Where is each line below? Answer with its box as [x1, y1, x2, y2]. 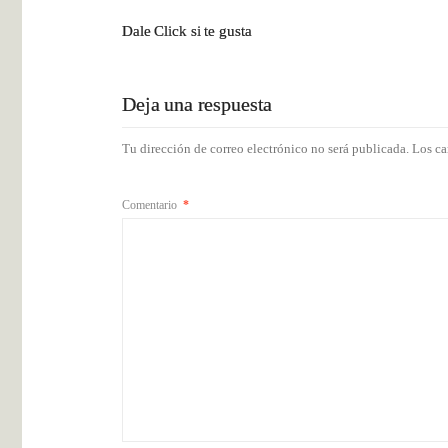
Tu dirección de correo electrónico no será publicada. [122, 141, 410, 156]
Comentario [122, 197, 181, 212]
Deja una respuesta [122, 92, 273, 115]
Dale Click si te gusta [122, 22, 252, 39]
